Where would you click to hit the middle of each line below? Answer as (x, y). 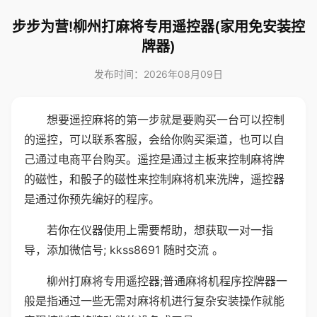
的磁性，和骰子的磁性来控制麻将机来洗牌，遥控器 (154, 179)
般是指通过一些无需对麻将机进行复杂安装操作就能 (154, 301)
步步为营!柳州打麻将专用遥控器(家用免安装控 (158, 27)
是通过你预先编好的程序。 (92, 199)
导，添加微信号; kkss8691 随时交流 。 (124, 250)
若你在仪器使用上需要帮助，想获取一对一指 (160, 230)
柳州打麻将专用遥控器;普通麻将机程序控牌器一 (167, 281)
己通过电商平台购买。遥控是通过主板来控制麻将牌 (154, 159)
